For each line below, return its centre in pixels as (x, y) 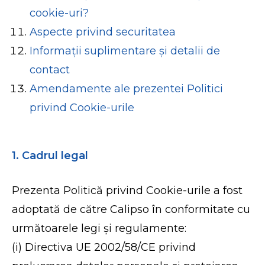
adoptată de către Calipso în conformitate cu (131, 209)
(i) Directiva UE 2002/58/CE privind (104, 247)
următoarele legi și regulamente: (99, 228)
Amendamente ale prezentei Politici (127, 89)
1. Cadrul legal (52, 156)
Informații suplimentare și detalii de (125, 51)
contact (50, 70)
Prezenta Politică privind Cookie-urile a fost (127, 190)
